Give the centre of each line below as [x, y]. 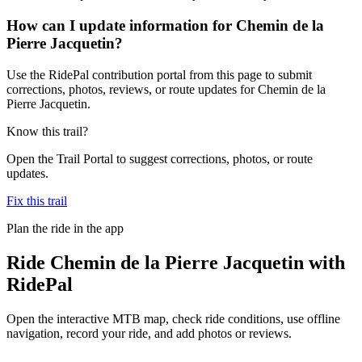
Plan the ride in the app [65, 228]
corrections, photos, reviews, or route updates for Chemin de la [166, 89]
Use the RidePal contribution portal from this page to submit [159, 74]
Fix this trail [37, 200]
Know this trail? [47, 131]
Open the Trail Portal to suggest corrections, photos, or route [160, 158]
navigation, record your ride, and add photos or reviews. [149, 333]
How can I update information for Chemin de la [165, 26]
